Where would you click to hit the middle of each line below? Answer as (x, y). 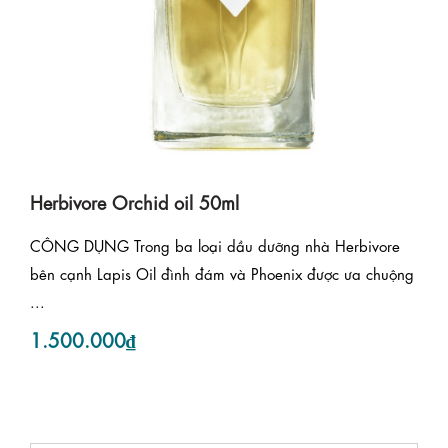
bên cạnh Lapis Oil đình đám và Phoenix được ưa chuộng (222, 273)
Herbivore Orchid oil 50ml (134, 201)
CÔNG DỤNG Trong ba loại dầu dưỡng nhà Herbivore (215, 245)
